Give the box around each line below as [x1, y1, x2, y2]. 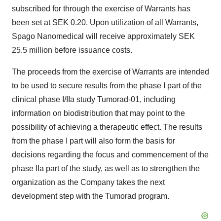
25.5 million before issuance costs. [12, 46, 132, 54]
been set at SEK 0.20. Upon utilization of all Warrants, [12, 18, 198, 27]
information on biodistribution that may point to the [12, 109, 185, 117]
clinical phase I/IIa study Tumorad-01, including [12, 95, 176, 104]
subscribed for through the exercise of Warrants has [12, 4, 190, 13]
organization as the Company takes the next [12, 178, 165, 186]
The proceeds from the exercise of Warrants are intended [12, 68, 209, 76]
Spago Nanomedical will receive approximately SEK [12, 32, 195, 40]
